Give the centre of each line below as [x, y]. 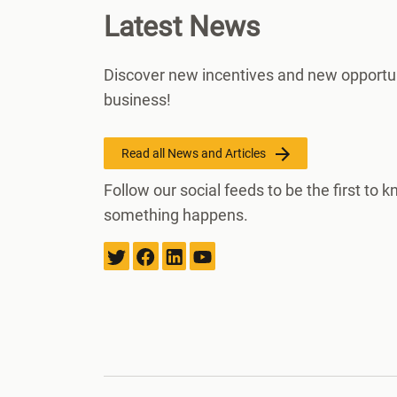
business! [137, 99]
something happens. [176, 214]
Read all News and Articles [195, 153]
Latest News [182, 26]
